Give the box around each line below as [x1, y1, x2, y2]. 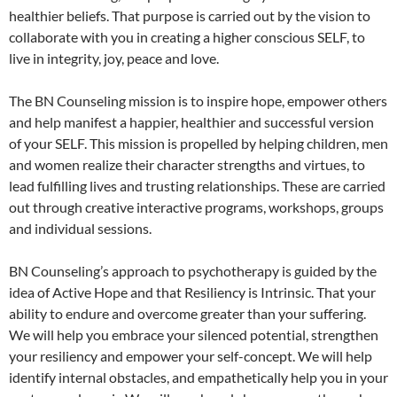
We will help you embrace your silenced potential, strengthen [9, 325, 378, 343]
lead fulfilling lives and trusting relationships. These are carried [9, 176, 385, 194]
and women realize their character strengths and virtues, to [9, 155, 365, 173]
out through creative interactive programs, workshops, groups [9, 198, 384, 215]
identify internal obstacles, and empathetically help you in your [9, 368, 388, 385]
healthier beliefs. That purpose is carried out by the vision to [9, 6, 370, 24]
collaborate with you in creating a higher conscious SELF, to [9, 27, 365, 45]
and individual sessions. [9, 219, 152, 237]
